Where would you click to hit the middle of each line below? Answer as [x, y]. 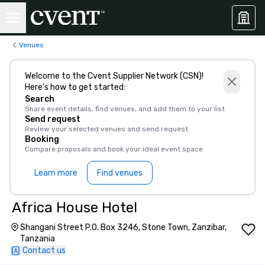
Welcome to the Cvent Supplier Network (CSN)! [114, 76]
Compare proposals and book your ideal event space [114, 149]
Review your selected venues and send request [106, 129]
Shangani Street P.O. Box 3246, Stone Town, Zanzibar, [123, 227]
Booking [42, 139]
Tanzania [37, 239]
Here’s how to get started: [75, 87]
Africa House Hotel [75, 208]
